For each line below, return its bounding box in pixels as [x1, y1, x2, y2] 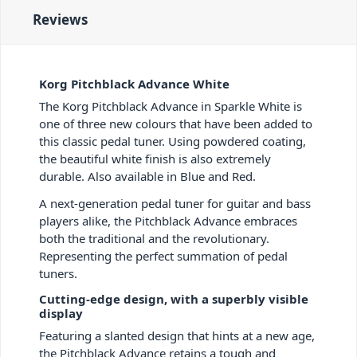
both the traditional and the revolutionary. [39, 230, 269, 247]
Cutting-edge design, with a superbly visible [39, 291, 308, 308]
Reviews [33, 10, 88, 29]
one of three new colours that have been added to [39, 116, 312, 132]
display [39, 305, 83, 322]
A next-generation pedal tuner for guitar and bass [39, 195, 311, 212]
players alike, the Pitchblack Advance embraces [39, 213, 297, 229]
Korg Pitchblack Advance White [39, 76, 229, 92]
